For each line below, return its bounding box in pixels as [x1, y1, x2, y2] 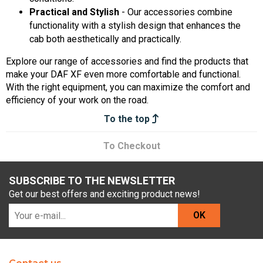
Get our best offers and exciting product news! [9, 188, 200, 200]
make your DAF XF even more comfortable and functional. [6, 68, 241, 80]
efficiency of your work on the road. [6, 94, 149, 106]
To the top [104, 113, 152, 124]
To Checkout [103, 140, 160, 152]
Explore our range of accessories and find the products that [6, 55, 248, 67]
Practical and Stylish [29, 6, 119, 18]
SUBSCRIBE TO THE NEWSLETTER [9, 174, 175, 187]
